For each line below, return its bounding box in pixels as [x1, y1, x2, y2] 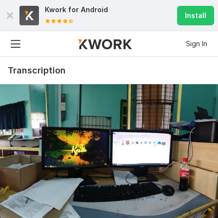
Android [81, 5, 108, 14]
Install [185, 11, 206, 19]
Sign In [186, 39, 207, 48]
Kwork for [45, 5, 81, 14]
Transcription [8, 65, 66, 75]
